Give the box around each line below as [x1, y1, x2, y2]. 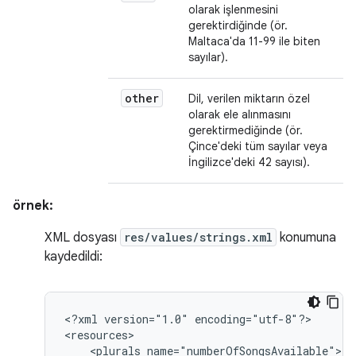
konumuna [277, 230, 336, 246]
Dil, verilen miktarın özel [188, 91, 310, 106]
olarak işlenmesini [188, 2, 278, 17]
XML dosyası [44, 230, 120, 246]
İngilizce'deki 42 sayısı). [188, 155, 310, 169]
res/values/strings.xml [124, 230, 273, 245]
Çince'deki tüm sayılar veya [188, 139, 327, 153]
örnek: [13, 198, 53, 214]
